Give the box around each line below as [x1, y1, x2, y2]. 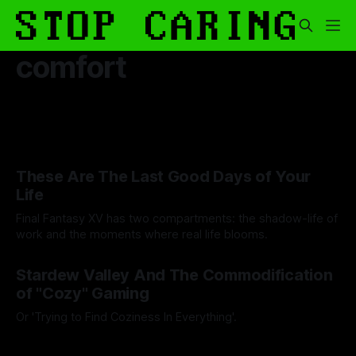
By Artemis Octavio [16, 335, 107, 348]
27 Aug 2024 [122, 335, 184, 348]
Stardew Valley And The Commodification [16, 265, 333, 285]
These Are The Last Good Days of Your [16, 167, 311, 187]
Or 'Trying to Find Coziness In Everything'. [16, 310, 237, 325]
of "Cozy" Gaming [16, 284, 149, 304]
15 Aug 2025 [105, 253, 165, 265]
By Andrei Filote [16, 253, 90, 265]
